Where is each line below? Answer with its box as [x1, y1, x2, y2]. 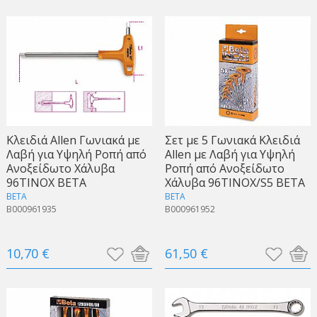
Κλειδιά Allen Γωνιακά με [6, 132, 140, 148]
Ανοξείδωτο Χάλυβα [6, 160, 115, 176]
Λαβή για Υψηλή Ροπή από [6, 146, 146, 162]
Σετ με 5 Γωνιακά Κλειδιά [164, 132, 300, 148]
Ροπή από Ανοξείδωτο [164, 160, 284, 176]
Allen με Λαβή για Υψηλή [164, 146, 295, 162]
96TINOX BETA [6, 174, 86, 190]
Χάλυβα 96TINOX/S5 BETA [164, 174, 305, 190]
